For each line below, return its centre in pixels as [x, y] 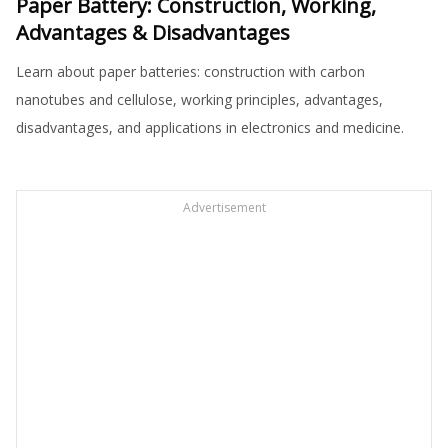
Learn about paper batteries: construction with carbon [190, 72]
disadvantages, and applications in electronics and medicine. [210, 128]
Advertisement [224, 208]
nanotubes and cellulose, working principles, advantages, [199, 100]
